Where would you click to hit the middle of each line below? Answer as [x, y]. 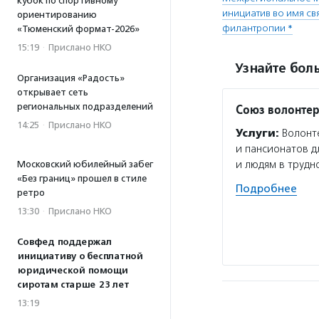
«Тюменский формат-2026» [78, 29]
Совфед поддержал [64, 242]
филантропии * [257, 28]
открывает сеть [53, 92]
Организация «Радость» [71, 78]
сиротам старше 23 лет [73, 285]
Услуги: [257, 133]
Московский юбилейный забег [85, 164]
